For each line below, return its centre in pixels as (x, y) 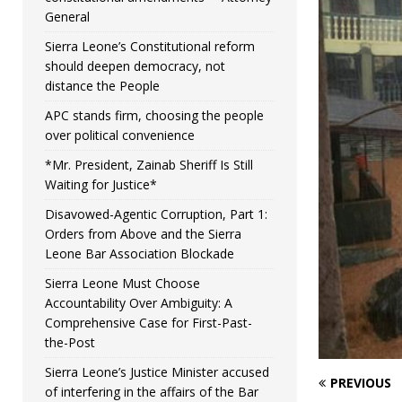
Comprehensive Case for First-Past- (149, 323)
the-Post (70, 343)
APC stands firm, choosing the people (154, 116)
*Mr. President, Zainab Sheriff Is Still (149, 165)
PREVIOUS (360, 383)
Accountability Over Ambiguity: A (139, 303)
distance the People (102, 86)
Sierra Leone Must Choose (122, 284)
